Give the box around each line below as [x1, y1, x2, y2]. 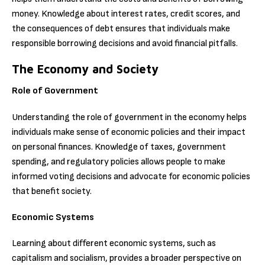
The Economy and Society [12, 62, 159, 76]
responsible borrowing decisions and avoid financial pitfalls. [12, 38, 238, 50]
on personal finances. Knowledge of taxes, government [12, 141, 226, 153]
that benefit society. [12, 185, 92, 197]
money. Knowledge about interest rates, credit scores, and [12, 8, 240, 20]
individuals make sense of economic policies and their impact [12, 126, 245, 138]
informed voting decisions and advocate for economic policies [12, 170, 250, 182]
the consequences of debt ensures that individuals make [12, 23, 230, 35]
